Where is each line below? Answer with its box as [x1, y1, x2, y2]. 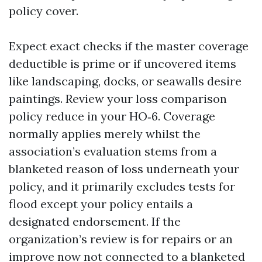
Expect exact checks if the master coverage [9, 39, 249, 53]
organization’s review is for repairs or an [9, 232, 233, 246]
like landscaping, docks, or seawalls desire [9, 74, 242, 88]
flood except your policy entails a [9, 196, 193, 211]
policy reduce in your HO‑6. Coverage [9, 109, 215, 123]
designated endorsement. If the [9, 214, 181, 229]
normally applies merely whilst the [9, 126, 201, 141]
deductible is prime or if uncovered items [9, 56, 236, 71]
